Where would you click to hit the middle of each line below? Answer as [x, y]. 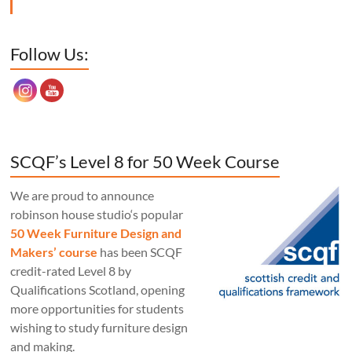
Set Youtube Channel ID [52, 34]
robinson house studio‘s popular [97, 214]
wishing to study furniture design [99, 328]
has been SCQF [140, 252]
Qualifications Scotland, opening [98, 290]
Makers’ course [54, 252]
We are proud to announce [82, 196]
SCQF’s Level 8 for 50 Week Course [145, 162]
